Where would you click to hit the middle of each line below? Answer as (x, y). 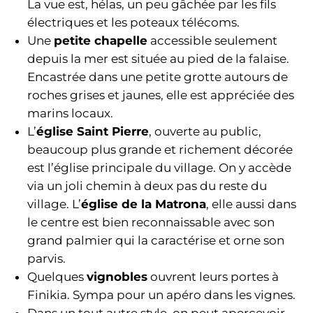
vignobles (117, 276)
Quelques (57, 276)
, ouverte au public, (205, 131)
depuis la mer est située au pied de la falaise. (159, 58)
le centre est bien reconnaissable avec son (151, 222)
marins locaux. (71, 113)
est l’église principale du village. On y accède (160, 167)
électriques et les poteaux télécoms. (134, 22)
